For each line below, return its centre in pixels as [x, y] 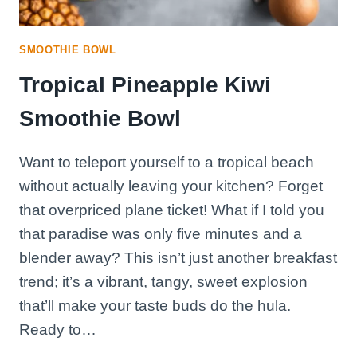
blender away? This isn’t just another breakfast [178, 257]
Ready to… [58, 329]
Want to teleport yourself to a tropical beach [167, 162]
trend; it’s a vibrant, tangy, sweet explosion [163, 281]
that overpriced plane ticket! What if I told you [172, 210]
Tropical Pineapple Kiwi [145, 84]
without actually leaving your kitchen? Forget [171, 186]
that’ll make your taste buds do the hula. [155, 305]
